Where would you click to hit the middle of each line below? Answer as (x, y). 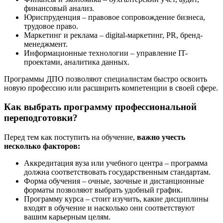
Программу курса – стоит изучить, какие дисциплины (116, 199)
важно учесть (161, 137)
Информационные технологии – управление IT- (106, 53)
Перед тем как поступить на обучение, (70, 137)
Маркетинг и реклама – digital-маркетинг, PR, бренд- (113, 35)
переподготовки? (41, 118)
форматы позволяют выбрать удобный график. (103, 190)
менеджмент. (46, 44)
